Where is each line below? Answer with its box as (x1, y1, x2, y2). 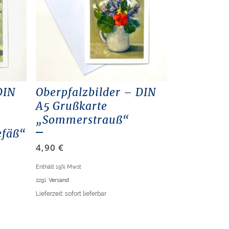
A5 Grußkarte (35, 99, 107, 113)
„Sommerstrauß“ (35, 113, 129, 127)
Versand (48, 176, 69, 184)
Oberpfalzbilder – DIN (35, 85, 156, 100)
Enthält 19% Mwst (35, 163, 81, 171)
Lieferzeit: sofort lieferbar (35, 190, 106, 198)
